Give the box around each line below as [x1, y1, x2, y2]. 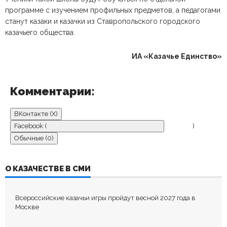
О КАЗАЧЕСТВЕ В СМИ [5, 164, 91, 173]
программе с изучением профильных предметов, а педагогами [5, 6, 220, 14]
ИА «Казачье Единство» [132, 52, 222, 60]
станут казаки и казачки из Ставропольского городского [5, 17, 200, 25]
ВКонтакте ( [14, 110, 52, 118]
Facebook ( [14, 122, 47, 130]
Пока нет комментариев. [67, 186, 190, 199]
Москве [15, 203, 39, 211]
